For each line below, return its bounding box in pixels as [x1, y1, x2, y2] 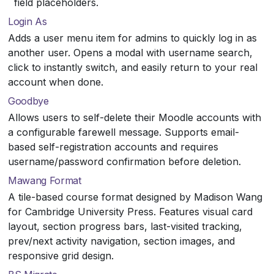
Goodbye [8, 94, 49, 107]
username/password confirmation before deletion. [8, 155, 241, 168]
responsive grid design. [8, 249, 114, 262]
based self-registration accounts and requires [8, 140, 218, 153]
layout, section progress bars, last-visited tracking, [8, 220, 242, 232]
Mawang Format [8, 174, 81, 187]
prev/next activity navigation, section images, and [8, 234, 235, 247]
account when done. [8, 75, 103, 88]
